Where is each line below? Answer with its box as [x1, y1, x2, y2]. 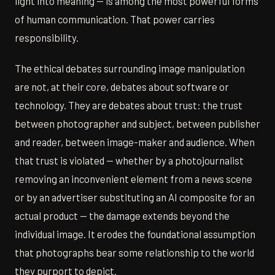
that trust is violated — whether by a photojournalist [15, 154, 244, 167]
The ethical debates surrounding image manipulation [15, 62, 245, 75]
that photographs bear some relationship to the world [15, 246, 254, 259]
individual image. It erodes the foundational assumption [15, 228, 255, 241]
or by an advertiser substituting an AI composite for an [15, 191, 255, 204]
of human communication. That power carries [15, 13, 215, 26]
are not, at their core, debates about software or [15, 80, 229, 93]
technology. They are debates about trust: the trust [15, 99, 242, 112]
